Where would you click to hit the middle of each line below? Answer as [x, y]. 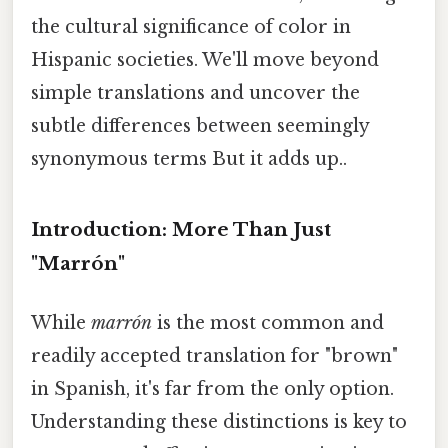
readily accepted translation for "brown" [214, 355]
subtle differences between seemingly [200, 125]
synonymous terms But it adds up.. [189, 158]
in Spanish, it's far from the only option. [212, 388]
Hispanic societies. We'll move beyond [205, 59]
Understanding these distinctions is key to [219, 421]
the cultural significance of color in [191, 26]
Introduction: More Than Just [181, 229]
